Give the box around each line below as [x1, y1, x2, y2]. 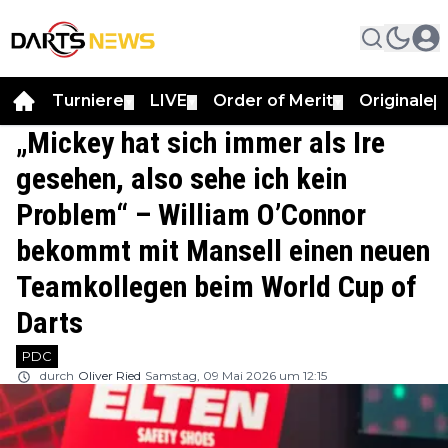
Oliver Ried [78, 367, 141, 383]
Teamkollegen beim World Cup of [16, 268, 417, 304]
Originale [359, 90, 434, 110]
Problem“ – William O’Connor [16, 196, 366, 232]
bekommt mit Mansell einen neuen [16, 232, 430, 268]
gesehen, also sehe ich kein [16, 160, 347, 196]
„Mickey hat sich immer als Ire [16, 124, 385, 160]
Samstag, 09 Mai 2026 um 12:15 [145, 367, 327, 383]
